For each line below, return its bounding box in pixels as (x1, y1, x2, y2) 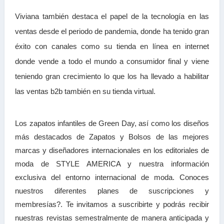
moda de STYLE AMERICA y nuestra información (15, 159, 209, 168)
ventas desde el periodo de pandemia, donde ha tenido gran (15, 26, 209, 35)
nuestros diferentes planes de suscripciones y (15, 186, 209, 195)
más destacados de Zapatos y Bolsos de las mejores (15, 132, 209, 141)
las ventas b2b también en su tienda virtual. (15, 86, 156, 95)
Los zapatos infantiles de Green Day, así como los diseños (15, 118, 209, 127)
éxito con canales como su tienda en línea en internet (15, 41, 209, 50)
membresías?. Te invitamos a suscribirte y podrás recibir (15, 199, 209, 208)
